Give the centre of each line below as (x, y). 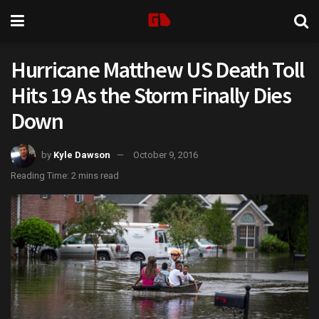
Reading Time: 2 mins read (65, 175)
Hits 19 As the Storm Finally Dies (151, 95)
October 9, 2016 (166, 155)
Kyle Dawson (82, 155)
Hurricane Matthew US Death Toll (157, 70)
